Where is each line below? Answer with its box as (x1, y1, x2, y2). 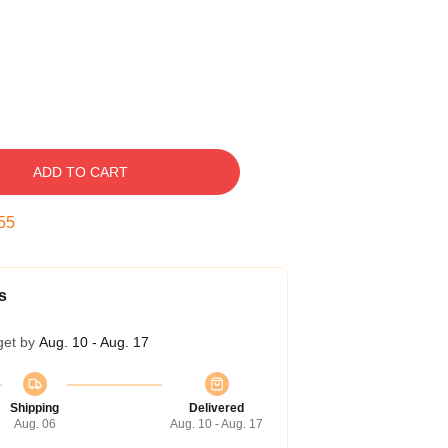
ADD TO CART (32, 164, 128, 180)
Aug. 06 (13, 417, 56, 431)
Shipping (10, 401, 59, 415)
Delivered (189, 401, 244, 415)
